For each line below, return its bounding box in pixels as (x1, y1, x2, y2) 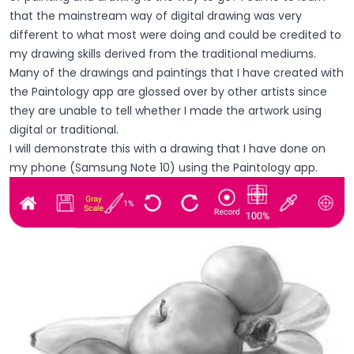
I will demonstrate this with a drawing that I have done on (9, 141, 326, 157)
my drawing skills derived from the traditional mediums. (9, 46, 316, 62)
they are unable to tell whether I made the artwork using (9, 103, 322, 119)
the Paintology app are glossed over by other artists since (9, 84, 327, 100)
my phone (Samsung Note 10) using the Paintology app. (9, 160, 318, 176)
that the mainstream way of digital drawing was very (9, 8, 302, 24)
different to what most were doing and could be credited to (9, 27, 341, 43)
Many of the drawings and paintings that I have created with (9, 65, 344, 81)
